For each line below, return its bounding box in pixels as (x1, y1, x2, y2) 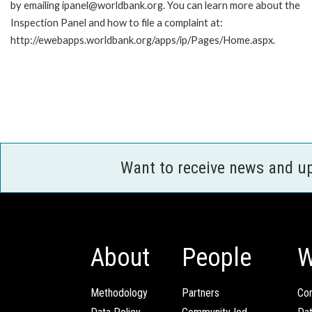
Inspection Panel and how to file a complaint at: (10, 16, 223, 29)
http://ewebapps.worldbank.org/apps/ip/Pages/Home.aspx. (10, 33, 275, 46)
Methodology (91, 286, 148, 300)
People (182, 243, 251, 273)
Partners (182, 286, 219, 300)
